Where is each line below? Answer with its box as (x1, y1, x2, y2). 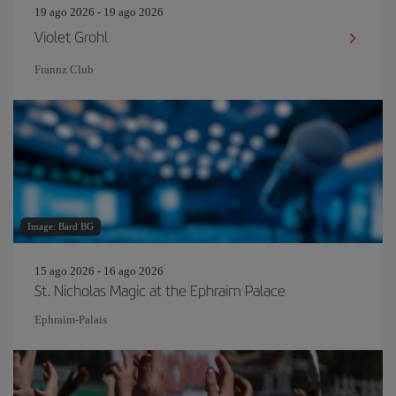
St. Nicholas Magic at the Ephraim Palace (34, 279, 286, 301)
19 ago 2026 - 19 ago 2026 (34, 5, 164, 19)
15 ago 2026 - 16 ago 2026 (34, 264, 164, 278)
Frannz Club (34, 63, 94, 76)
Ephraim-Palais (34, 313, 107, 326)
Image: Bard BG (27, 221, 94, 232)
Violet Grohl (34, 26, 108, 47)
